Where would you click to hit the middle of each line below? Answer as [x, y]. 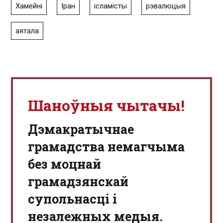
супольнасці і [72, 199]
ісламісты [111, 6]
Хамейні [29, 6]
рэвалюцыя [166, 6]
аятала [27, 31]
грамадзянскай [78, 182]
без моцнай [64, 164]
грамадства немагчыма [106, 147]
